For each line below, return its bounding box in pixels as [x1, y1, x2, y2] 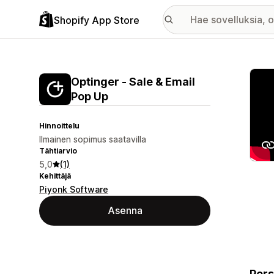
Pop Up [71, 90, 108, 103]
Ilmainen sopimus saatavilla [39, 134, 146, 144]
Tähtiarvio [39, 146, 77, 155]
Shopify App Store [54, 13, 139, 26]
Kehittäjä [39, 171, 71, 180]
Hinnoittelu [39, 121, 80, 130]
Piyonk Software [39, 184, 108, 194]
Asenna [107, 204, 143, 217]
